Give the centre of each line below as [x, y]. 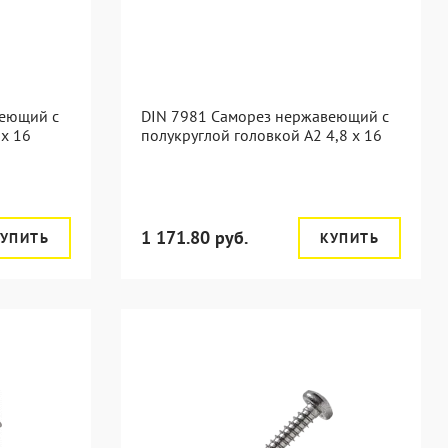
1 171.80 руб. [194, 237]
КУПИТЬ [349, 238]
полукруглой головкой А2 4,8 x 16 [261, 135]
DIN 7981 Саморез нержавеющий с [265, 116]
